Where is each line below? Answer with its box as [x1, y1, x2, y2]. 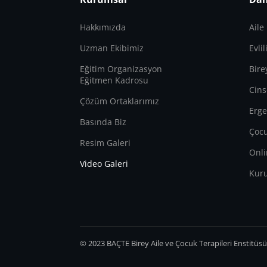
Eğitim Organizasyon [80, 63, 163, 75]
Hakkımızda [80, 21, 126, 33]
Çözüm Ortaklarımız [80, 95, 160, 107]
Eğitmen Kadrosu [80, 74, 149, 86]
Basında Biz [80, 116, 127, 128]
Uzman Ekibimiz [80, 42, 144, 54]
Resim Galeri [80, 137, 131, 149]
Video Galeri [80, 158, 129, 170]
